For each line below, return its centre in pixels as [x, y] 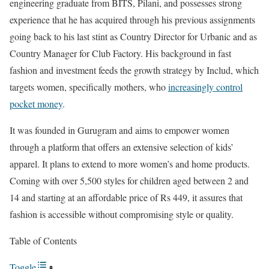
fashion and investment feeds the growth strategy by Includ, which [134, 70]
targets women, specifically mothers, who [89, 87]
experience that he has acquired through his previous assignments [132, 20]
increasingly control [205, 87]
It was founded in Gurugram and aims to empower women [119, 130]
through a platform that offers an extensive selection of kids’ [122, 147]
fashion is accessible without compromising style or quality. [122, 214]
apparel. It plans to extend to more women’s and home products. [130, 164]
